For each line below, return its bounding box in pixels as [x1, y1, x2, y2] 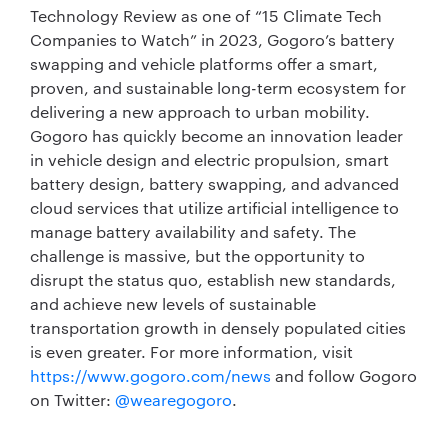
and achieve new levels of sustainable [30, 292, 316, 314]
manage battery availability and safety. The [30, 220, 356, 242]
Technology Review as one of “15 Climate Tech [30, 4, 382, 26]
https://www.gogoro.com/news [30, 364, 271, 386]
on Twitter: [30, 388, 115, 410]
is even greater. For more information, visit [30, 340, 353, 362]
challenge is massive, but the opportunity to [30, 244, 365, 266]
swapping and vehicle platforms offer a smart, [30, 52, 378, 74]
